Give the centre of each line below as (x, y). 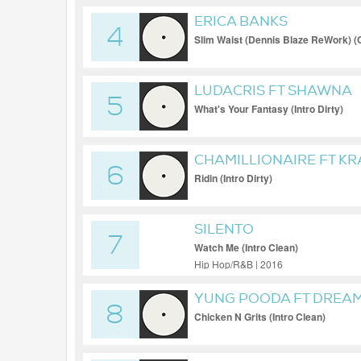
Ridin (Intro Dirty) (233, 178)
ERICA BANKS (241, 21)
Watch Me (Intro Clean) (246, 247)
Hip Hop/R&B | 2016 (239, 264)
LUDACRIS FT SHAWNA (273, 91)
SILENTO (224, 229)
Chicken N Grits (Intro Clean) (260, 317)
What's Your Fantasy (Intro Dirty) (269, 109)
